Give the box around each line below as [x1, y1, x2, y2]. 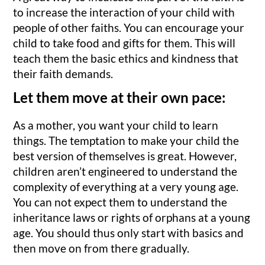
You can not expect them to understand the [13, 195, 228, 209]
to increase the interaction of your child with [13, 5, 235, 20]
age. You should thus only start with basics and [13, 225, 244, 240]
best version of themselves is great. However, [13, 148, 237, 163]
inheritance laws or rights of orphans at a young [13, 210, 251, 224]
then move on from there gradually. [13, 241, 190, 255]
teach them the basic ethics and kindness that [13, 51, 239, 66]
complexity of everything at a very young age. [13, 179, 239, 193]
